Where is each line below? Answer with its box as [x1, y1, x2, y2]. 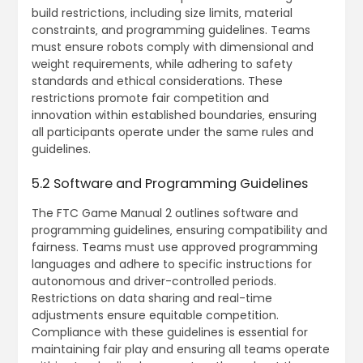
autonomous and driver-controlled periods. [31, 273, 276, 290]
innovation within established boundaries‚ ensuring [31, 107, 317, 124]
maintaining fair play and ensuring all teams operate [31, 341, 330, 358]
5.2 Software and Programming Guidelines [31, 174, 308, 194]
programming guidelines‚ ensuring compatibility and [31, 222, 327, 239]
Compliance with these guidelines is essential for [31, 324, 308, 341]
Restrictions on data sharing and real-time [31, 290, 272, 307]
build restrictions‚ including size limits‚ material [31, 5, 293, 22]
